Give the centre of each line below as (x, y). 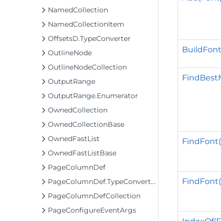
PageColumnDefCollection (94, 196)
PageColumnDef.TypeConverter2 (99, 182)
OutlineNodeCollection (87, 67)
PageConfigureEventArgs (92, 210)
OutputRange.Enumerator (93, 96)
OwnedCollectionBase (86, 124)
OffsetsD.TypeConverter (89, 38)
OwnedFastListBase (82, 153)
